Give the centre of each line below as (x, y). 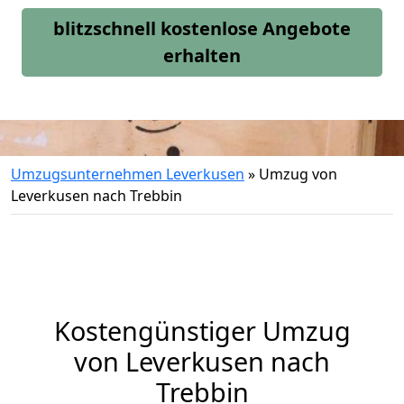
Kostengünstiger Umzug (202, 331)
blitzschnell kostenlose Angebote (202, 28)
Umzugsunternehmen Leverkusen (128, 174)
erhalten (202, 55)
